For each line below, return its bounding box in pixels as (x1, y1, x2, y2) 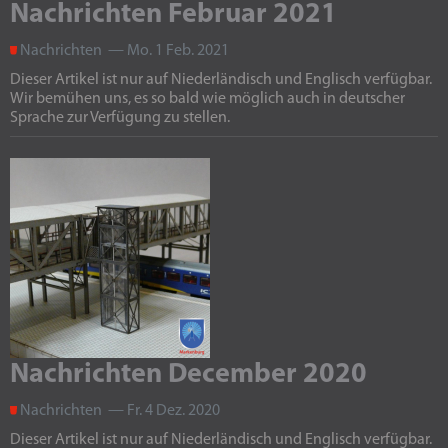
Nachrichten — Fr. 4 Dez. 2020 (17, 403, 220, 419)
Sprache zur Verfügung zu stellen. (10, 110, 230, 126)
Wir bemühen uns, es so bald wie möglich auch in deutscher (10, 91, 405, 107)
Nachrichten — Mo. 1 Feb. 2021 (17, 43, 229, 59)
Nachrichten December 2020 (10, 361, 367, 389)
